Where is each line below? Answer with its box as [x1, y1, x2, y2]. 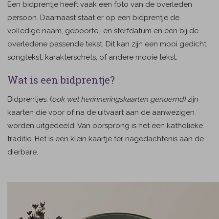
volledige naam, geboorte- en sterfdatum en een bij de [7, 26, 198, 35]
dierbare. [7, 148, 40, 156]
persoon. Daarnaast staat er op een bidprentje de [7, 13, 179, 22]
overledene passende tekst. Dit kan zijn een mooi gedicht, [7, 40, 208, 48]
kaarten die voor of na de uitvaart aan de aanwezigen [7, 108, 195, 117]
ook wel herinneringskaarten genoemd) [52, 95, 185, 104]
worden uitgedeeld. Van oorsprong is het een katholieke [7, 121, 203, 130]
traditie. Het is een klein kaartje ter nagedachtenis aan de [7, 134, 204, 143]
